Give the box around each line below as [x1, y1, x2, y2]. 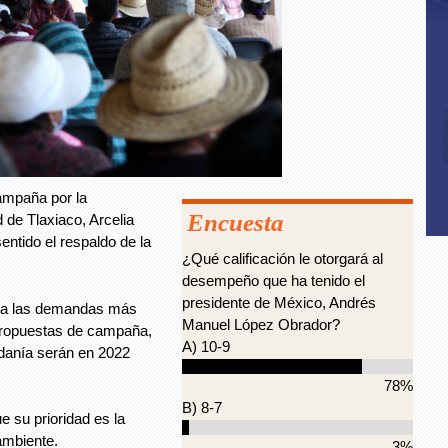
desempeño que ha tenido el [182, 272, 365, 289]
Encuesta [187, 209, 284, 236]
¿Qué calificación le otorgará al [182, 250, 383, 267]
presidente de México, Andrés [182, 294, 376, 311]
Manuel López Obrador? [182, 316, 340, 333]
